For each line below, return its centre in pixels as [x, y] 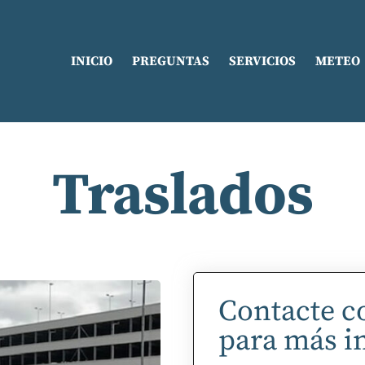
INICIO [91, 61]
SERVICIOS [262, 61]
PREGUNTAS [170, 61]
